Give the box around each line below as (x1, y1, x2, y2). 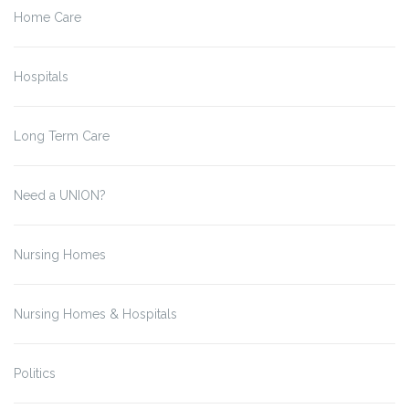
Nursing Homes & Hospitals (14, 306, 177, 321)
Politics (14, 365, 56, 381)
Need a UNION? (14, 187, 106, 203)
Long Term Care (14, 128, 110, 143)
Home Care (14, 9, 81, 25)
